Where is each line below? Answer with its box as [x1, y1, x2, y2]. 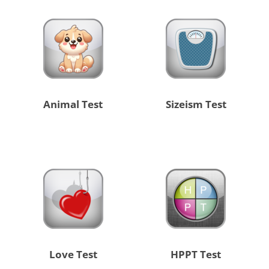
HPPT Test [171, 247, 222, 262]
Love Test [49, 247, 97, 262]
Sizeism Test [165, 97, 226, 112]
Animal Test [43, 97, 103, 112]
